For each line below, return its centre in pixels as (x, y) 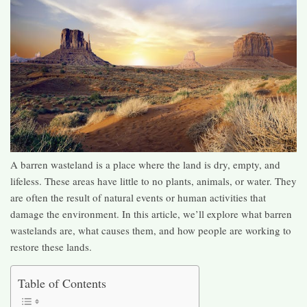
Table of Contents (62, 283)
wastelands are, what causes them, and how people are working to (151, 230)
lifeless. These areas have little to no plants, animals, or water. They (153, 181)
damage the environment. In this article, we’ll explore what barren (151, 213)
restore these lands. (51, 246)
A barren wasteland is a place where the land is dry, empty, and (145, 164)
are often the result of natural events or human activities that (138, 197)
